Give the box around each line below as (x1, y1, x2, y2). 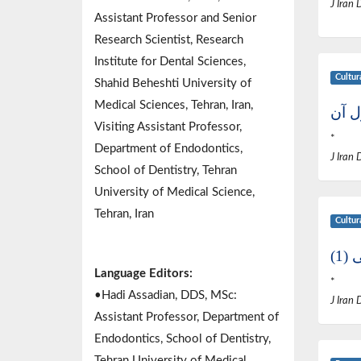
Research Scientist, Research (94, 34, 243, 47)
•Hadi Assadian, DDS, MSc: (94, 289, 237, 302)
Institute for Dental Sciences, (94, 56, 246, 68)
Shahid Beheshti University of (94, 77, 251, 90)
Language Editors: (94, 268, 196, 280)
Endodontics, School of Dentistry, (94, 333, 271, 346)
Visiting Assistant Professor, (94, 121, 242, 134)
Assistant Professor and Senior (94, 12, 256, 25)
